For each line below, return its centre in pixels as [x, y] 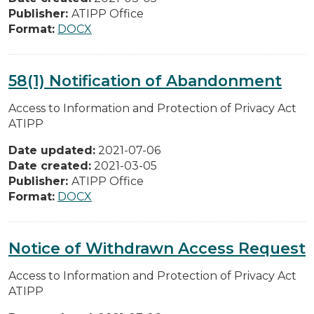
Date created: [50, 165]
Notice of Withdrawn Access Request [157, 248]
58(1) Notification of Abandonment [145, 80]
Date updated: [52, 150]
